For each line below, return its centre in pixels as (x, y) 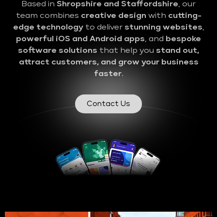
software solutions (58, 51)
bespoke (183, 39)
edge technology (48, 28)
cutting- (185, 16)
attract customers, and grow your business (108, 63)
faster (108, 74)
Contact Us (108, 104)
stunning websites (163, 28)
